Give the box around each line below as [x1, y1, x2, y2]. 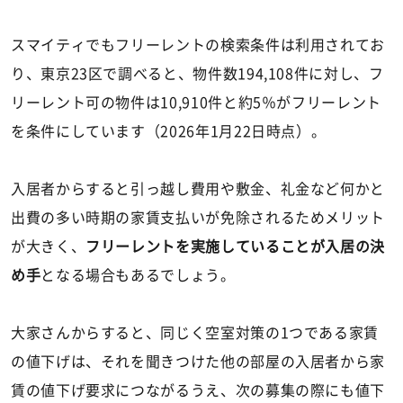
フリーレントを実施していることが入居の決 [85, 238, 386, 254]
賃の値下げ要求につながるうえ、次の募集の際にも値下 [11, 382, 385, 398]
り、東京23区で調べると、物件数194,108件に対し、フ [11, 66, 384, 81]
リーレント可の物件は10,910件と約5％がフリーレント [11, 94, 381, 110]
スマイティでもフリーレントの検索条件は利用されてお [11, 37, 385, 52]
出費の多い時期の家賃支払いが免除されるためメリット [11, 210, 385, 225]
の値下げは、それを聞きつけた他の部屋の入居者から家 [11, 354, 385, 369]
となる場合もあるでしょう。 [40, 267, 236, 282]
